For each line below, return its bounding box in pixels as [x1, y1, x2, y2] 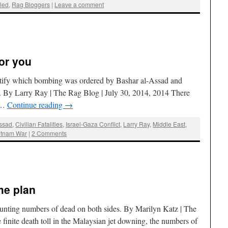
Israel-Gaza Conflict [66, 119, 121, 128]
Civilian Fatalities [15, 119, 63, 128]
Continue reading [7, 99, 65, 110]
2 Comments [32, 128, 67, 137]
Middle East [153, 119, 186, 128]
